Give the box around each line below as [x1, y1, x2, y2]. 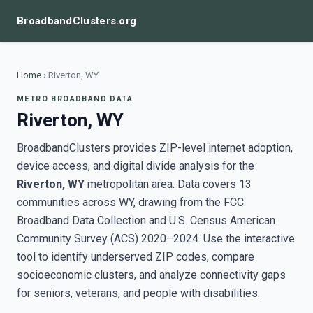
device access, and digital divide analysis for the [17, 159, 254, 173]
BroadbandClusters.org [17, 15, 137, 27]
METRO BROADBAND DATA [17, 94, 133, 103]
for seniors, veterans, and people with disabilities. [17, 286, 260, 300]
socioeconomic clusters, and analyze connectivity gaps [17, 268, 286, 282]
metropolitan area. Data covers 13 [85, 177, 252, 191]
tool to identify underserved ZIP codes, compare [17, 250, 254, 263]
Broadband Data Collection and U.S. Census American [17, 214, 275, 227]
